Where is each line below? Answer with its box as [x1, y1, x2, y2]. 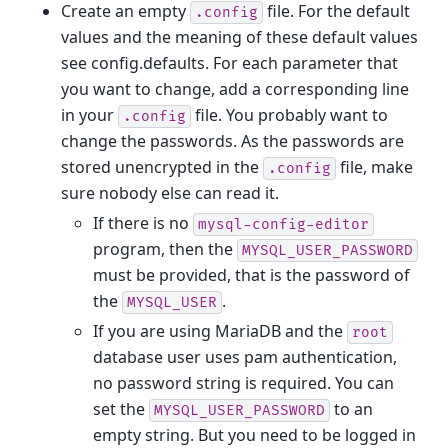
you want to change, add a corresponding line [61, 77, 410, 100]
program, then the [93, 237, 238, 260]
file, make [336, 155, 414, 178]
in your [61, 103, 119, 126]
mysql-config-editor [198, 215, 370, 233]
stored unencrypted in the [61, 155, 264, 178]
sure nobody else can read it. [61, 181, 280, 204]
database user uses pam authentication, [93, 345, 398, 368]
